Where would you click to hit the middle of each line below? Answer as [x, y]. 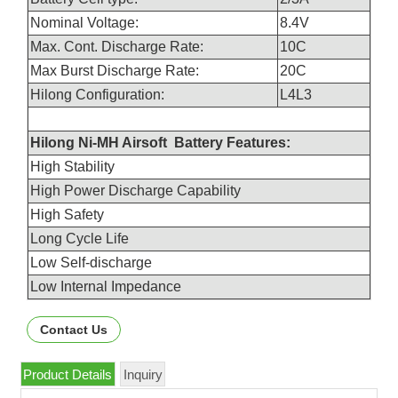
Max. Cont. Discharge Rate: [119, 46]
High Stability [80, 166]
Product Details [68, 374]
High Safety [74, 214]
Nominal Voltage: [88, 22]
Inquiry [143, 374]
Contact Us [74, 330]
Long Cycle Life [87, 238]
